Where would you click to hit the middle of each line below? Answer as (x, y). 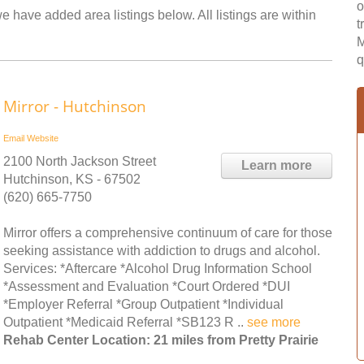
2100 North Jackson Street (80, 161)
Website (43, 138)
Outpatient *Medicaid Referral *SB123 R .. (125, 322)
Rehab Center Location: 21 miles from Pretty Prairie (161, 340)
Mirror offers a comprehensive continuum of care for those (168, 233)
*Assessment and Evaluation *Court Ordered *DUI (147, 286)
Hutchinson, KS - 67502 (72, 179)
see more (274, 322)
